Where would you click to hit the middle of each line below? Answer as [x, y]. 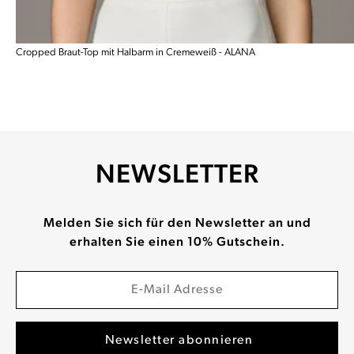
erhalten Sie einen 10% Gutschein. [177, 243]
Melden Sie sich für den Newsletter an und [177, 224]
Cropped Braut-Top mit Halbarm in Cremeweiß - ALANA [136, 53]
